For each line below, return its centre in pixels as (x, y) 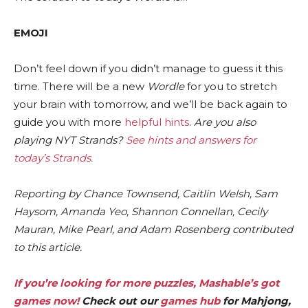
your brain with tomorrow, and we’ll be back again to (151, 104)
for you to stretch (231, 86)
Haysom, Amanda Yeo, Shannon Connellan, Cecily (141, 211)
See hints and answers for (191, 140)
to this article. (48, 247)
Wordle (166, 86)
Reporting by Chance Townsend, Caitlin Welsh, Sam (146, 193)
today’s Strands (52, 157)
